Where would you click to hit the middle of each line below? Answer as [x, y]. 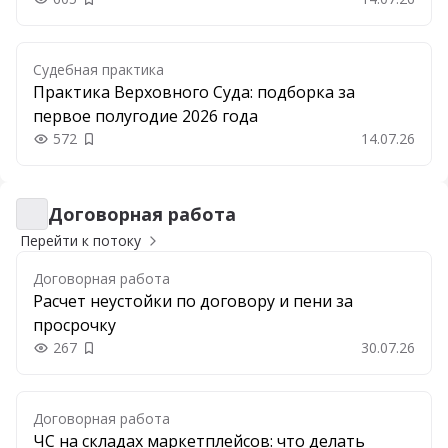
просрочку [74, 325]
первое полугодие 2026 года [145, 116]
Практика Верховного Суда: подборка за [194, 92]
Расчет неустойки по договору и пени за [193, 301]
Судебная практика [98, 69]
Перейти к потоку [80, 240]
